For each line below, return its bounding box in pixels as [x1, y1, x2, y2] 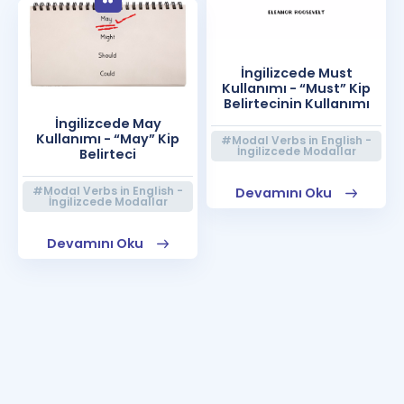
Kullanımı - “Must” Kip [222, 79, 371, 97]
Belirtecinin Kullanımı [223, 95, 370, 113]
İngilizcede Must [240, 64, 353, 82]
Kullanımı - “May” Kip [36, 130, 179, 148]
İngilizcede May [54, 115, 161, 133]
